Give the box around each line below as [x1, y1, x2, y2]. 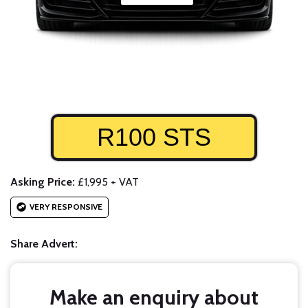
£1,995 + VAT [75, 175, 139, 189]
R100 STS [97, 123, 211, 152]
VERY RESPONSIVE [30, 201, 102, 212]
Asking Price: [10, 175, 75, 189]
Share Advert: [10, 237, 78, 251]
